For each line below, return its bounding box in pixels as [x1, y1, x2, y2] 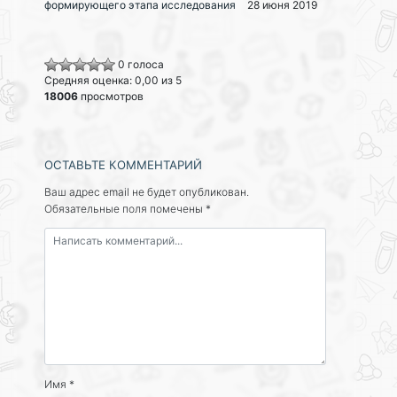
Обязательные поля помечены [44, 202, 206, 216]
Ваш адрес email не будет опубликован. [44, 185, 249, 199]
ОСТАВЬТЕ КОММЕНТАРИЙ [44, 158, 202, 173]
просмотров [78, 90, 144, 104]
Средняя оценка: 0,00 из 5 [44, 74, 182, 88]
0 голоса [118, 58, 164, 72]
